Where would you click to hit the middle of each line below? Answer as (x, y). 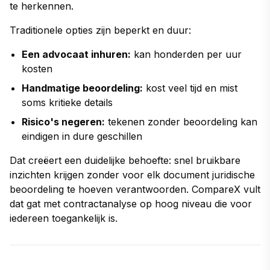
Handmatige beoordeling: (82, 88)
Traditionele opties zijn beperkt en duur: (100, 30)
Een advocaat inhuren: (76, 54)
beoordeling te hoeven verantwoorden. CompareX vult (135, 189)
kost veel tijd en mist (190, 88)
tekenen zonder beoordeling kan (181, 121)
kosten (37, 68)
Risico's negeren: (63, 121)
